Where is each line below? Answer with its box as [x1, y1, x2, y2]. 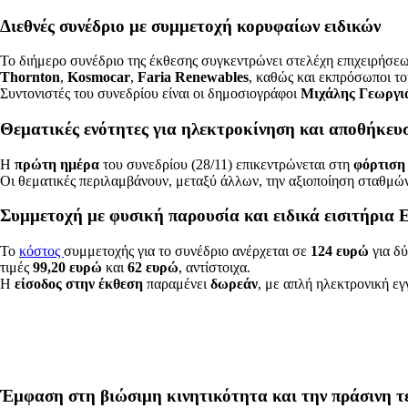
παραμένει [143, 276, 210, 292]
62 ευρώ [127, 260, 178, 276]
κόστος [19, 243, 64, 260]
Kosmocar [67, 69, 130, 86]
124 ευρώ [311, 243, 369, 260]
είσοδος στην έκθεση [15, 276, 143, 292]
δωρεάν [210, 276, 258, 292]
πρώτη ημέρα [15, 156, 99, 172]
